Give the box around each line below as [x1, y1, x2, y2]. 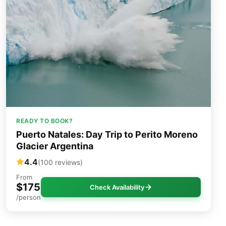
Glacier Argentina [16, 141, 93, 152]
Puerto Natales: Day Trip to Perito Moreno [16, 129, 198, 140]
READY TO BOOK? [16, 117, 73, 125]
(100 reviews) [38, 157, 83, 166]
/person [16, 193, 41, 202]
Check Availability [89, 183, 144, 192]
